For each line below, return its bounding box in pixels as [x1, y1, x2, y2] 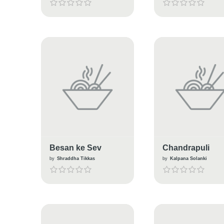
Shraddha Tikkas [56, 155, 95, 161]
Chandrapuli [162, 143, 209, 152]
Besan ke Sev [49, 143, 101, 152]
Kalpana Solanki [169, 155, 207, 161]
